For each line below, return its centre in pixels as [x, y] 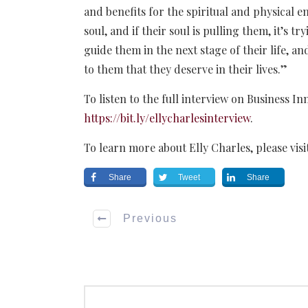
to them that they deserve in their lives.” [186, 69]
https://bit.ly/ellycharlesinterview [167, 118]
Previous [150, 218]
